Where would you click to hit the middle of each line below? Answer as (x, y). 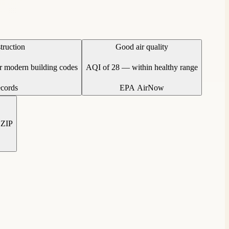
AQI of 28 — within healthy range (142, 67)
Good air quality (142, 47)
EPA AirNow (142, 87)
